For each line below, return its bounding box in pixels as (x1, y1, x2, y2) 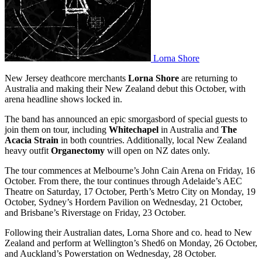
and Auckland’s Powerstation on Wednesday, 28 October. (5, 248, 216, 258)
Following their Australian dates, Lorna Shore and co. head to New (5, 227, 252, 237)
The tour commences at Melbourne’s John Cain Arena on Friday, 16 (5, 165, 255, 175)
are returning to (179, 73, 237, 83)
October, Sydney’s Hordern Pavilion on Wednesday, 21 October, (5, 196, 243, 207)
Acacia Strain (5, 135, 58, 145)
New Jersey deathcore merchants (5, 73, 128, 83)
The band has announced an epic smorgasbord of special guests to (5, 113, 247, 124)
